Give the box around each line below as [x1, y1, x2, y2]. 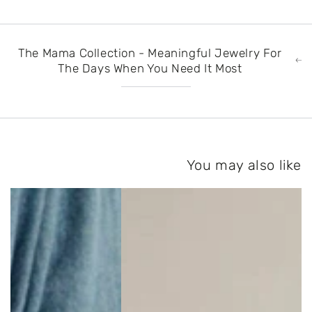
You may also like [186, 156, 302, 173]
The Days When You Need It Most [58, 61, 242, 75]
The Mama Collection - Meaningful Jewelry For [18, 45, 282, 60]
